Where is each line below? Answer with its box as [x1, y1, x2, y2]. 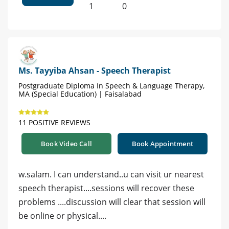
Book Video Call [41, 139, 92, 148]
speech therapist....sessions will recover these [18, 182, 194, 194]
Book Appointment [131, 139, 194, 148]
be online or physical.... [18, 210, 106, 221]
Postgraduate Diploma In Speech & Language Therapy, [18, 80, 204, 90]
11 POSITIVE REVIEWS [18, 117, 90, 127]
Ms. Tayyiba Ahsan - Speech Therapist [18, 64, 171, 76]
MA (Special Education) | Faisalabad [18, 88, 142, 99]
